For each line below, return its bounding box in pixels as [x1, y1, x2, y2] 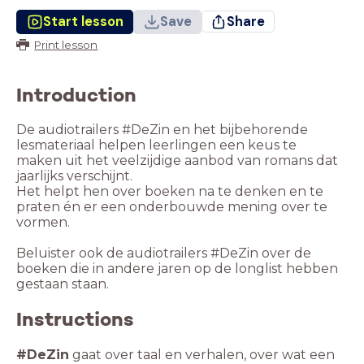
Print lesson [34, 37, 98, 51]
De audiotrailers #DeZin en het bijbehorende [16, 122, 308, 138]
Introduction [16, 82, 136, 107]
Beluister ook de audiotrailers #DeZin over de [16, 245, 311, 262]
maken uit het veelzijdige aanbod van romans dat [16, 153, 338, 169]
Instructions [16, 307, 134, 332]
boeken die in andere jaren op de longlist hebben [16, 261, 338, 277]
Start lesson [42, 12, 123, 30]
